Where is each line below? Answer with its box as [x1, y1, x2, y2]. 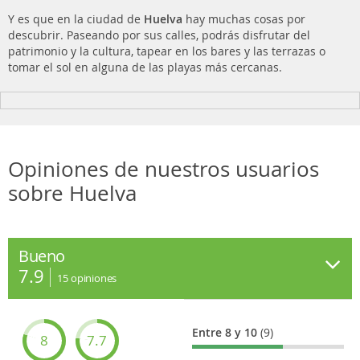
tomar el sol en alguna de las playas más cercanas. [8, 59, 282, 75]
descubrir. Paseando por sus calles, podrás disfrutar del [8, 27, 310, 43]
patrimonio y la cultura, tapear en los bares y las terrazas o [8, 43, 325, 59]
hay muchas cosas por [186, 11, 305, 27]
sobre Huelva [8, 179, 137, 207]
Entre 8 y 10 [192, 325, 261, 340]
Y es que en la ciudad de [8, 11, 144, 27]
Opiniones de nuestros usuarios [8, 155, 319, 183]
